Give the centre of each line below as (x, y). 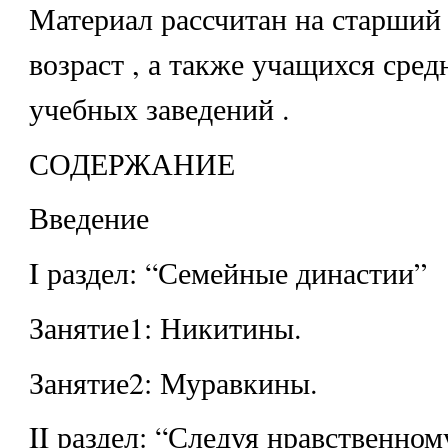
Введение (88, 217)
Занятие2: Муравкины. (173, 381)
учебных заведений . (159, 107)
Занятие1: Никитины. (165, 326)
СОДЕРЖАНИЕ (131, 162)
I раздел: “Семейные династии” (227, 272)
